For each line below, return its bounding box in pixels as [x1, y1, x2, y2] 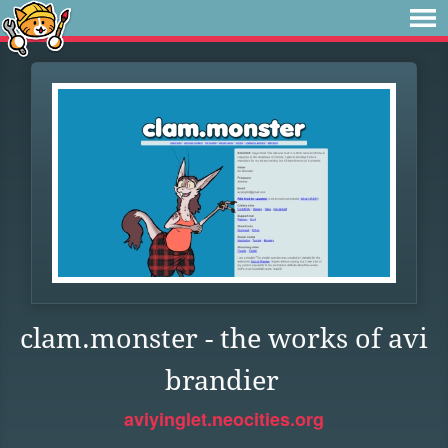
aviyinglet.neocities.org [124, 406, 324, 432]
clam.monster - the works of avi [20, 323, 428, 354]
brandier [164, 365, 279, 396]
